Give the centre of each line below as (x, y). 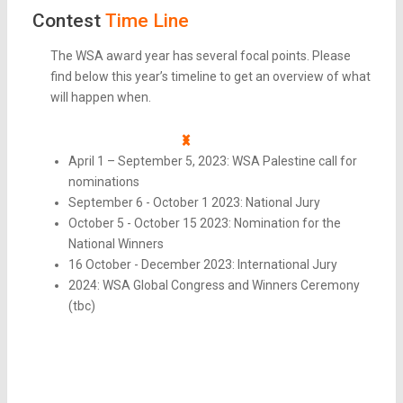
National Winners (116, 244)
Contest (69, 21)
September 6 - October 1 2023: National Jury (194, 203)
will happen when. (101, 98)
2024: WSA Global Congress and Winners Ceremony (214, 286)
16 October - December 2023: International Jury (203, 265)
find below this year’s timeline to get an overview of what (210, 77)
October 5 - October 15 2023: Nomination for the (205, 224)
